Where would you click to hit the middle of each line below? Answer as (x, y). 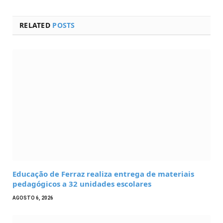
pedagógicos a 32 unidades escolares (82, 183)
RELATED (36, 25)
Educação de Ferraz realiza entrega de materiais (103, 173)
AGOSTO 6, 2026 (33, 198)
